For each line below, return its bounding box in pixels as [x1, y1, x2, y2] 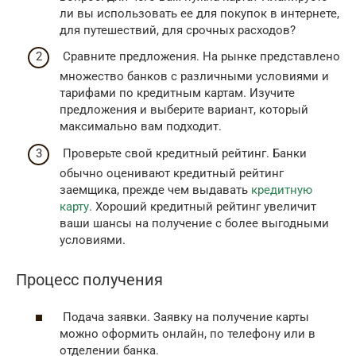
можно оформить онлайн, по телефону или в [60, 326, 315, 341]
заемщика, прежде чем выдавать [60, 182, 251, 197]
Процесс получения [16, 271, 167, 290]
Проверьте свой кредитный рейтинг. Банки [60, 145, 307, 161]
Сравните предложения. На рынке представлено [60, 49, 340, 64]
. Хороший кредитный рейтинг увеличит [89, 199, 316, 214]
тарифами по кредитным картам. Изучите [60, 86, 295, 101]
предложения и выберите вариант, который [60, 103, 308, 118]
